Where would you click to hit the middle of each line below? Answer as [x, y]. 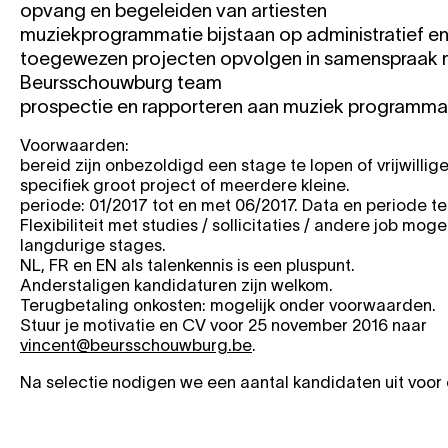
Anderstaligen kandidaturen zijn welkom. [176, 285]
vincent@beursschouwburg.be [136, 345]
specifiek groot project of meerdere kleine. [185, 185]
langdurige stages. [93, 245]
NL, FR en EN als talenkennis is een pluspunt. [187, 265]
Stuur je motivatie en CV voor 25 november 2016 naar [223, 325]
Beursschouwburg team [121, 82]
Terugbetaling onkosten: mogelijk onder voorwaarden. [228, 305]
